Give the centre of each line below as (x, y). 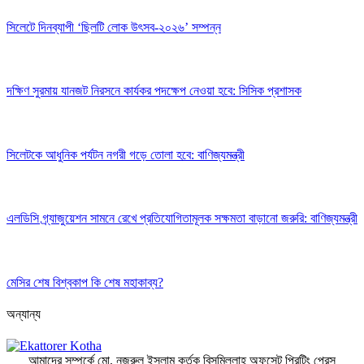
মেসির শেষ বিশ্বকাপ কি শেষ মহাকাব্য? (85, 282)
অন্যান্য (24, 314)
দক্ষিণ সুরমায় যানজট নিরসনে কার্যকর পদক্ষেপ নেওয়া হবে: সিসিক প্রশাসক (154, 91)
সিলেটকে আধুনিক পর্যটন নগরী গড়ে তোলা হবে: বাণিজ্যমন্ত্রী (126, 154)
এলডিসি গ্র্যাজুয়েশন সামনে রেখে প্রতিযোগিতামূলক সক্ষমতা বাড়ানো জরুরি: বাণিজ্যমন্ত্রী (182, 219)
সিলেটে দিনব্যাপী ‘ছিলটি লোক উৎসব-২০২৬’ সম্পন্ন (114, 27)
